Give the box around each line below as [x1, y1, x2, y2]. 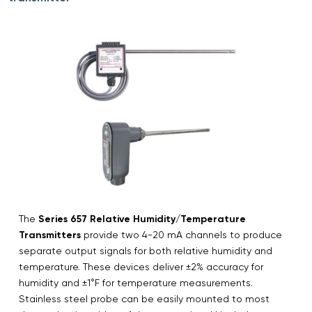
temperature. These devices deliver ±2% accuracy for [19, 260, 263, 272]
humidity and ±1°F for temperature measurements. [19, 276, 253, 288]
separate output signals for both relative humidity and [19, 244, 272, 256]
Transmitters [19, 228, 81, 241]
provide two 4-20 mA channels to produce [81, 228, 282, 240]
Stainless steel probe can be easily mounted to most [19, 292, 270, 304]
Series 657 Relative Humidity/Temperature [38, 212, 246, 225]
